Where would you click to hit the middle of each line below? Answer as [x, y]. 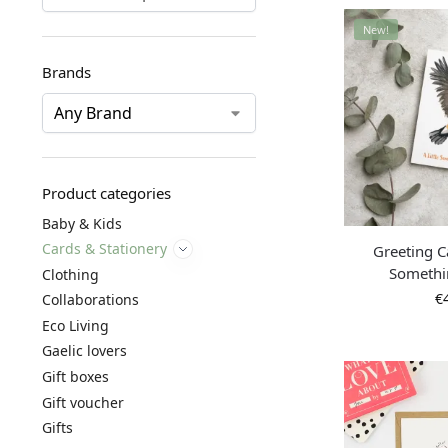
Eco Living [75, 325]
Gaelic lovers [84, 351]
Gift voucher [82, 402]
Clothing [70, 274]
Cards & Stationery [104, 249]
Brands [66, 72]
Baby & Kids [81, 223]
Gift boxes [75, 377]
